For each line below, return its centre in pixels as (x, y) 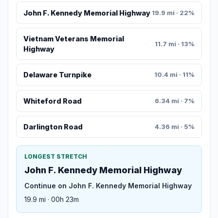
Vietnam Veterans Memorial (73, 39)
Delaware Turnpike (57, 75)
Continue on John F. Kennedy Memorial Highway (108, 186)
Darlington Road (53, 127)
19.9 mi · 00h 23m (52, 200)
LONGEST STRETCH (56, 157)
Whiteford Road (52, 101)
